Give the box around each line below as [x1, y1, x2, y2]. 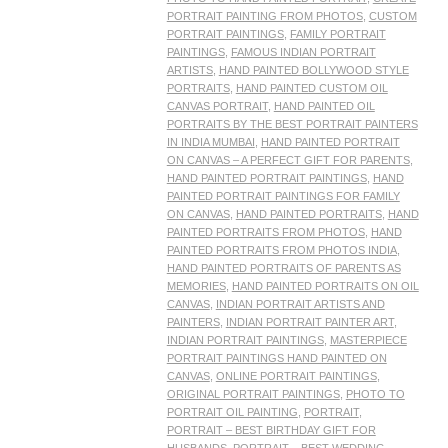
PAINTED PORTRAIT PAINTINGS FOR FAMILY [166, 190, 400, 203]
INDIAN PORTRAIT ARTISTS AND [215, 298, 385, 311]
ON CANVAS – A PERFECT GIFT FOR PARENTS [166, 154, 410, 167]
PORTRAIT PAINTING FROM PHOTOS [166, 10, 363, 23]
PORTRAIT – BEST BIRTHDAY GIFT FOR [166, 424, 376, 437]
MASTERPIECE [329, 334, 407, 347]
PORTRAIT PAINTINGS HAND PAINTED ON [166, 352, 387, 365]
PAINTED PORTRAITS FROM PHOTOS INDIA [166, 244, 397, 257]
